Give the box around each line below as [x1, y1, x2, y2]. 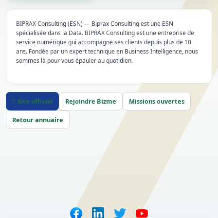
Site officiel [18, 97, 53, 106]
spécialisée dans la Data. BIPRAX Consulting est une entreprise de [16, 29, 194, 37]
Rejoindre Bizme [65, 97, 116, 106]
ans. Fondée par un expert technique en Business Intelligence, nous [16, 47, 198, 55]
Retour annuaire [12, 115, 63, 124]
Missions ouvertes [129, 97, 184, 106]
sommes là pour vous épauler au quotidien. [16, 56, 133, 65]
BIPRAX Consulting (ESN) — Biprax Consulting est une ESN [16, 19, 173, 28]
